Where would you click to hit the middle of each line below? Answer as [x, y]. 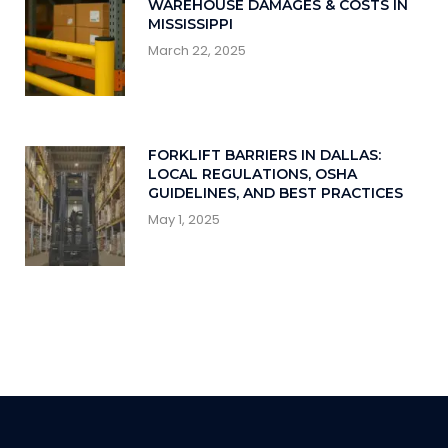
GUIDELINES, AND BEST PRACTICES [275, 193]
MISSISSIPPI [190, 23]
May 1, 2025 [183, 220]
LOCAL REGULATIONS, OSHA [252, 174]
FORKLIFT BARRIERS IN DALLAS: [264, 155]
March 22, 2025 [196, 50]
